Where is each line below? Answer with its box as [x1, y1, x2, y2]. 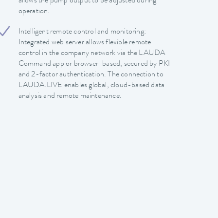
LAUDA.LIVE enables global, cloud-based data [18, 81, 165, 90]
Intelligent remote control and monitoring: [18, 28, 146, 36]
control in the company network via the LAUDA [18, 49, 165, 57]
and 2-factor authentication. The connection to [18, 71, 163, 79]
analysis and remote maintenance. [18, 92, 122, 100]
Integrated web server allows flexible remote [18, 38, 151, 47]
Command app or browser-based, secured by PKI [18, 60, 170, 68]
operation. [18, 7, 50, 16]
